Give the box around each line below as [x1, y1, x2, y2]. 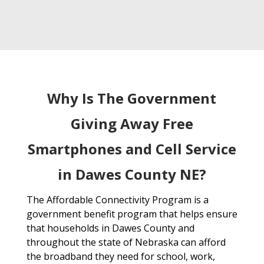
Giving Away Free [70, 114, 193, 134]
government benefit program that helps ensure [26, 207, 237, 221]
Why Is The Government [47, 88, 217, 108]
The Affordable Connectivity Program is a [26, 193, 209, 207]
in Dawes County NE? [57, 164, 206, 184]
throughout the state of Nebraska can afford [26, 236, 226, 249]
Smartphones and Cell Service [27, 139, 236, 159]
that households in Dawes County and [26, 222, 194, 235]
